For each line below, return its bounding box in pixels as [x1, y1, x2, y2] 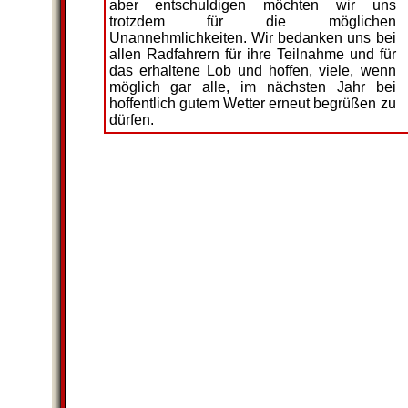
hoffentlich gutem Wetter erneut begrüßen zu [108, 96, 396, 111]
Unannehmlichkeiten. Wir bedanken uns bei [108, 30, 396, 46]
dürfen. [108, 112, 154, 127]
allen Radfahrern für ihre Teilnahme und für [108, 46, 396, 62]
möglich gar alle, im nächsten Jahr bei [108, 79, 396, 95]
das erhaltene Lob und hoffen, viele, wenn [108, 63, 396, 78]
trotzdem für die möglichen [108, 14, 396, 29]
